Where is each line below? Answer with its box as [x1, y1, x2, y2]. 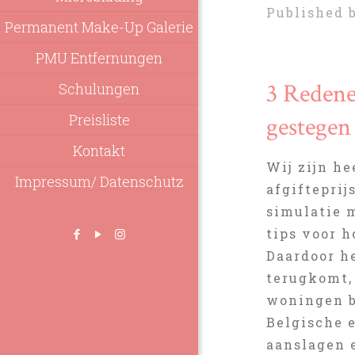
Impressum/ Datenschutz [14, 172, 184, 191]
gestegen [266, 111, 352, 143]
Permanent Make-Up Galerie [5, 17, 193, 36]
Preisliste [68, 110, 130, 129]
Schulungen [59, 79, 139, 98]
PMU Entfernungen [36, 48, 162, 67]
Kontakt [73, 141, 125, 160]
